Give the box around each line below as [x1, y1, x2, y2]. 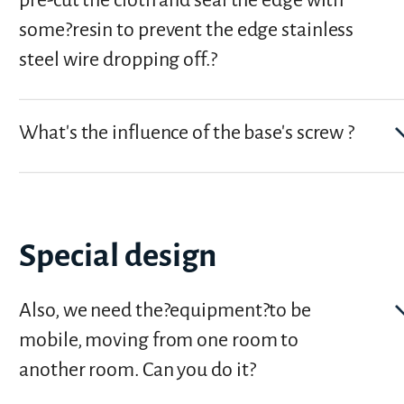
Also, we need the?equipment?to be [19, 298, 311, 321]
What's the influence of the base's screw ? [19, 122, 355, 144]
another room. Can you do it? [19, 358, 256, 381]
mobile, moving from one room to [19, 328, 299, 351]
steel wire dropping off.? [19, 49, 217, 71]
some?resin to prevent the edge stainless [19, 19, 354, 41]
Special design [19, 237, 217, 273]
